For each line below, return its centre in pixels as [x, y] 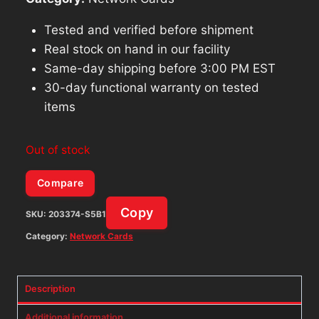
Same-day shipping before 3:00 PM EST [159, 68]
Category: [48, 236]
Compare [61, 183]
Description [50, 289]
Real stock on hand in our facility [137, 49]
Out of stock [58, 150]
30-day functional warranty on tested [151, 87]
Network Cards [101, 236]
